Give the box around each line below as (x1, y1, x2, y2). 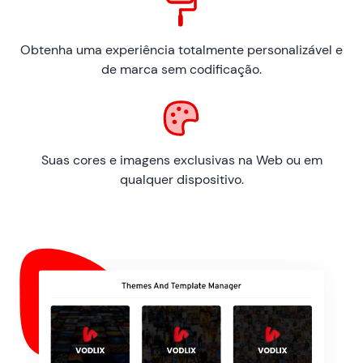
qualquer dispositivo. (119, 170, 244, 188)
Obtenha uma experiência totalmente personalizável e (20, 41, 343, 58)
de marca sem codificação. (101, 60, 262, 78)
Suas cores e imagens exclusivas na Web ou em (41, 151, 322, 169)
